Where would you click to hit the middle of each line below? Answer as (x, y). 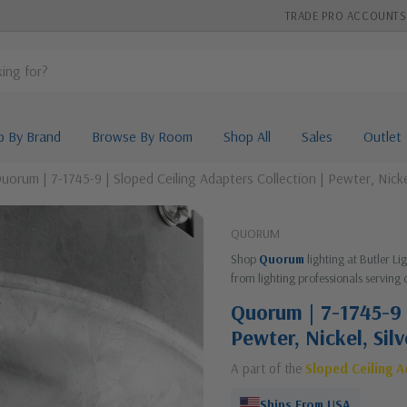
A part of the (268, 368)
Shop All (247, 136)
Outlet (382, 136)
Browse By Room (142, 136)
